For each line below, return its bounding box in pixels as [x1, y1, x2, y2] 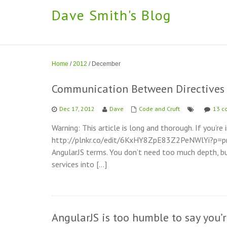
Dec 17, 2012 [59, 105, 95, 112]
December [92, 60, 121, 67]
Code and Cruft [139, 105, 180, 112]
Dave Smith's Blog [52, 6, 171, 24]
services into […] [52, 159, 107, 169]
